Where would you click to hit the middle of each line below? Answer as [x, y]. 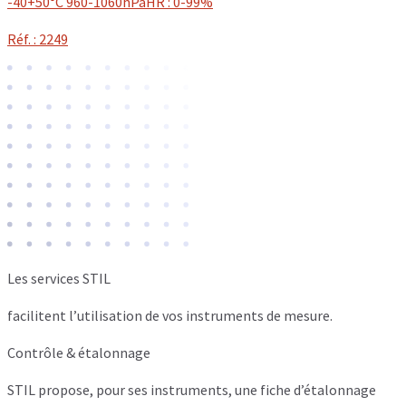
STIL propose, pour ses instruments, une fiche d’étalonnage [192, 390]
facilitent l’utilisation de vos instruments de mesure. [170, 316]
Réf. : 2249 [38, 39]
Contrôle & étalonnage [79, 353]
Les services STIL [59, 279]
